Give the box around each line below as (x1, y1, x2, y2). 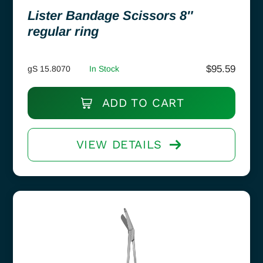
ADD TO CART (98, 95, 184, 110)
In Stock (89, 63, 119, 73)
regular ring (28, 23, 99, 39)
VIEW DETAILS (76, 137, 162, 151)
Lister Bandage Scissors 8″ (28, 8, 193, 23)
